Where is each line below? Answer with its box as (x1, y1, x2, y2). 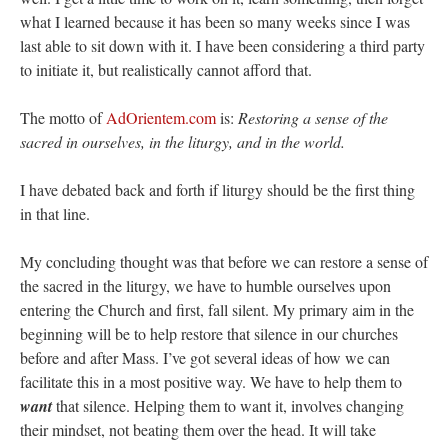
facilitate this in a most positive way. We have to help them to (20, 371, 402, 393)
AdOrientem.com (106, 107, 216, 129)
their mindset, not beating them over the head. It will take (20, 419, 376, 441)
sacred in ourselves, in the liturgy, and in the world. (20, 131, 345, 153)
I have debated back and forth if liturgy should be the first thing (20, 179, 415, 201)
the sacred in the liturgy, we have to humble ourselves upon (20, 275, 391, 297)
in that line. (20, 203, 90, 225)
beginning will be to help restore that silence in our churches (20, 323, 398, 345)
